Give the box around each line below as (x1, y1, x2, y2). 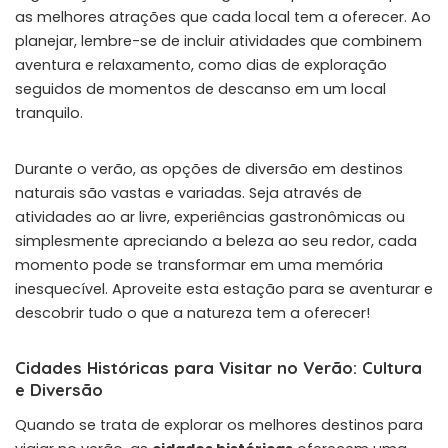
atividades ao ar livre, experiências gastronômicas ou (15, 206, 405, 227)
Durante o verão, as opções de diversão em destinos (15, 158, 403, 179)
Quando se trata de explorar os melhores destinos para (15, 414, 423, 435)
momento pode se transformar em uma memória (15, 254, 383, 275)
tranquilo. (15, 102, 83, 123)
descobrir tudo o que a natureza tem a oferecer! (15, 302, 370, 323)
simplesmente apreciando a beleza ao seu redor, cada (15, 230, 417, 251)
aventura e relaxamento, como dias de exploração (15, 54, 387, 75)
